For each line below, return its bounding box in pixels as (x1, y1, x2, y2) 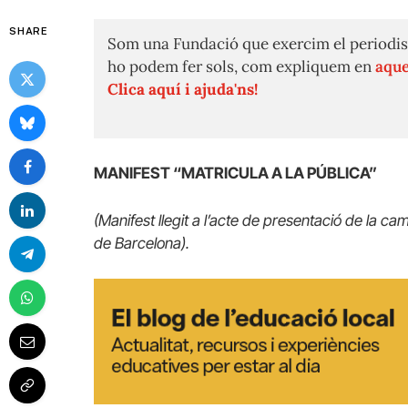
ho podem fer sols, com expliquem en (107, 56, 375, 76)
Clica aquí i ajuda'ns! (107, 79, 258, 99)
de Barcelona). (94, 233, 189, 252)
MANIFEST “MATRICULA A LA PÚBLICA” (94, 164, 377, 183)
